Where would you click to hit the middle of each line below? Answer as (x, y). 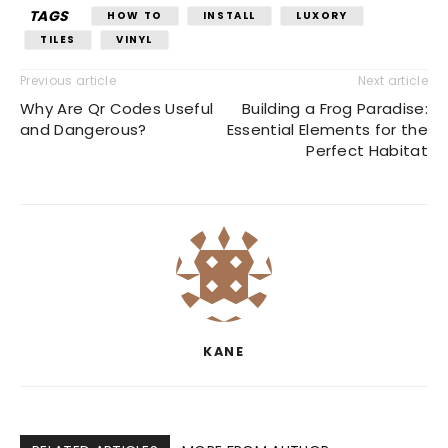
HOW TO (135, 15)
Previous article (68, 80)
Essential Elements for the (327, 129)
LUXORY (322, 15)
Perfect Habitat (367, 150)
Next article (393, 80)
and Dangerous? (83, 129)
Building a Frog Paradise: (334, 108)
